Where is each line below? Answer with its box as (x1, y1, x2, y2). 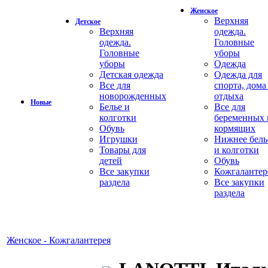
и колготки (214, 145, 259, 155)
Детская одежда (99, 69, 163, 80)
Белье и (99, 102, 130, 112)
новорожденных (99, 91, 166, 101)
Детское (75, 17, 100, 26)
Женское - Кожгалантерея (7, 235, 111, 245)
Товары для (99, 145, 146, 155)
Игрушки (99, 134, 138, 144)
